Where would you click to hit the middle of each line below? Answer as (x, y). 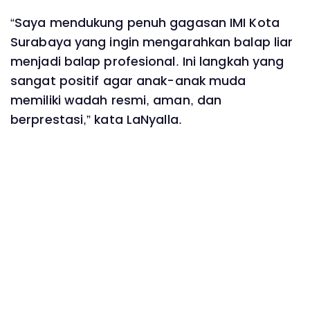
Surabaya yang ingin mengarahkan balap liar (152, 43)
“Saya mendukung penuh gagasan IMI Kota (145, 23)
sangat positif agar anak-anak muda (128, 81)
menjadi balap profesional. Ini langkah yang (147, 62)
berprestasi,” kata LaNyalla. (96, 120)
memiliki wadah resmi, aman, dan (116, 101)
